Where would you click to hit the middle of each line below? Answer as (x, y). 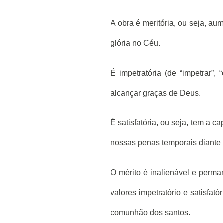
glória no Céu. (135, 43)
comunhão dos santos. (150, 213)
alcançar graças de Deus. (156, 93)
